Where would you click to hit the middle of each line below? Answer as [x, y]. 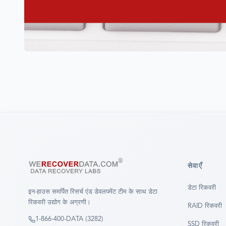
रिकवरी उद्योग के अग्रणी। [60, 203]
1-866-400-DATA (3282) [69, 219]
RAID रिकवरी [205, 206]
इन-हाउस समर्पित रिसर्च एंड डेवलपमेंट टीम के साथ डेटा [93, 192]
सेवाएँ [195, 166]
